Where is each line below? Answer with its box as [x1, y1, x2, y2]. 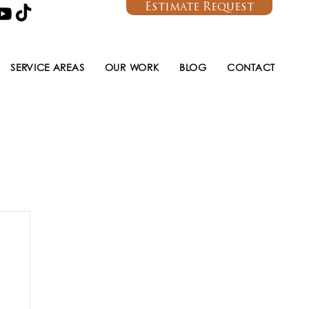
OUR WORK [104, 63, 159, 73]
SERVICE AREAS [10, 63, 85, 73]
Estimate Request [145, 2, 254, 13]
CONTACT [227, 63, 275, 73]
